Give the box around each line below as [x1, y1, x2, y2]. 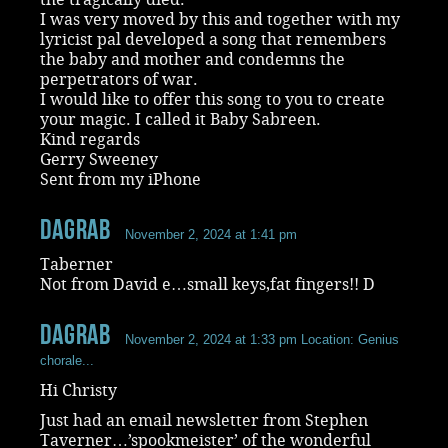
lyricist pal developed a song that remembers [40, 29, 386, 49]
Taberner [40, 254, 113, 274]
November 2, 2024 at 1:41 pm [125, 226, 298, 242]
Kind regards [40, 129, 140, 149]
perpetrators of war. [40, 69, 198, 89]
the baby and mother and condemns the [40, 49, 345, 69]
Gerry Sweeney [40, 149, 158, 169]
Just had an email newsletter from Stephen [40, 410, 368, 430]
